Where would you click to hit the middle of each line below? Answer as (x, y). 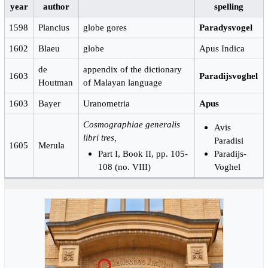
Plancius (54, 28)
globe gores (105, 28)
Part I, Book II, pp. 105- (143, 153)
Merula (52, 145)
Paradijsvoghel (229, 76)
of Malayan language (123, 83)
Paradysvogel (226, 28)
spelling (229, 7)
